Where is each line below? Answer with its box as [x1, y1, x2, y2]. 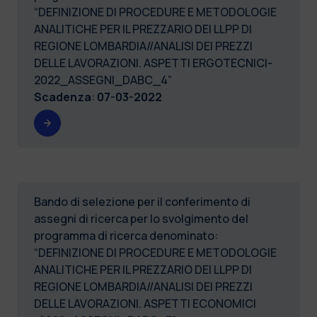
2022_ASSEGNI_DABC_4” [34, 71, 172, 88]
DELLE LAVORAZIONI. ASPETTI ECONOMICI [34, 295, 256, 311]
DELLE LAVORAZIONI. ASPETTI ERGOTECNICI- [34, 54, 272, 71]
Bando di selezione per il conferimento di [34, 193, 250, 209]
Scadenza [34, 88, 91, 105]
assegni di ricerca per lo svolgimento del [34, 210, 248, 226]
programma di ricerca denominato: [34, 227, 218, 243]
